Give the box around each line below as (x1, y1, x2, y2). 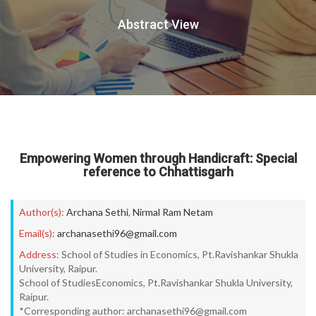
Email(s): (19, 227, 55, 239)
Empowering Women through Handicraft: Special (19, 151, 297, 166)
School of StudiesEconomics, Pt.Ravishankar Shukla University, (19, 276, 293, 288)
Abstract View (117, 17, 199, 32)
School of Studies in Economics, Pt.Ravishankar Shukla (61, 248, 298, 260)
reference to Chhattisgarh (83, 164, 233, 179)
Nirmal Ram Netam (133, 206, 213, 218)
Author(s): (19, 206, 64, 218)
